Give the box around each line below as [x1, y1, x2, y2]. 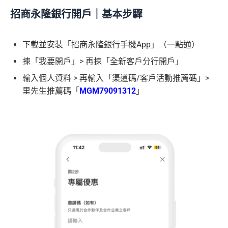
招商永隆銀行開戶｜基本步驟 [10, 8, 142, 20]
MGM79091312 [79, 85, 136, 96]
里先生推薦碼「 [22, 85, 79, 96]
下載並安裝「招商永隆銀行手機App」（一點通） [22, 39, 199, 49]
